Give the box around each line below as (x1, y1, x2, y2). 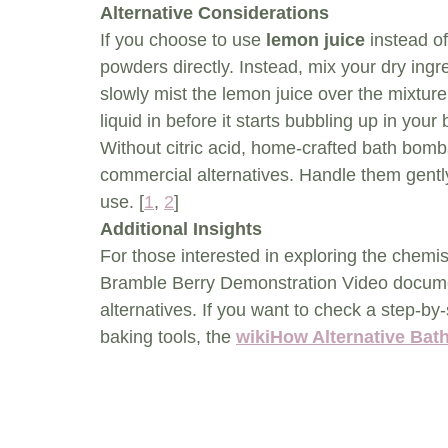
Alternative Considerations (100, 3, 329, 24)
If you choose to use (100, 30, 266, 51)
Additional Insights (100, 219, 262, 240)
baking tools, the (100, 327, 236, 348)
